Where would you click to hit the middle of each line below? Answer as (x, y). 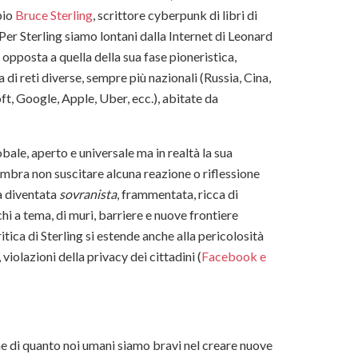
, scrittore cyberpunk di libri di (175, 14)
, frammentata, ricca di (177, 193)
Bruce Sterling (54, 14)
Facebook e (234, 256)
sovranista (88, 193)
